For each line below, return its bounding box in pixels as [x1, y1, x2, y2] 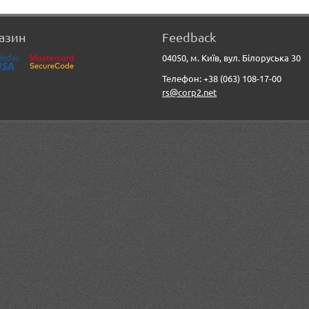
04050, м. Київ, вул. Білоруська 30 [162, 52, 301, 63]
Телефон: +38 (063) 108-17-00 [162, 72, 282, 84]
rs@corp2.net [162, 86, 217, 98]
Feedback [162, 30, 217, 44]
